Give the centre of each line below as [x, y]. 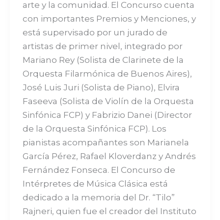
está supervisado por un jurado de [95, 33]
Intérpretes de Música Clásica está [95, 184]
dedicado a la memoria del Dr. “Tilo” [98, 198]
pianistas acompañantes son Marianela [106, 143]
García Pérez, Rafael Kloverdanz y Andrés [109, 156]
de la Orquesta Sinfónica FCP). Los [94, 129]
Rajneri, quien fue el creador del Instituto [109, 211]
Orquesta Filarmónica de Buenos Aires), [107, 74]
